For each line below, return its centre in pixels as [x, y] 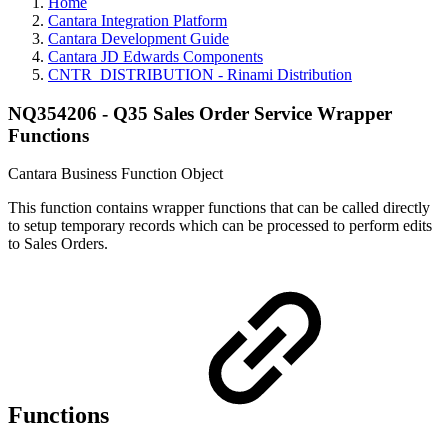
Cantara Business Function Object [115, 174]
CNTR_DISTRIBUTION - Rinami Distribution [200, 74]
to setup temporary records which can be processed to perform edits [220, 226]
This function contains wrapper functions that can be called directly [219, 208]
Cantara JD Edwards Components [155, 56]
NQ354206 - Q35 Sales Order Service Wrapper [200, 113]
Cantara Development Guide [138, 38]
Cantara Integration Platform [137, 20]
